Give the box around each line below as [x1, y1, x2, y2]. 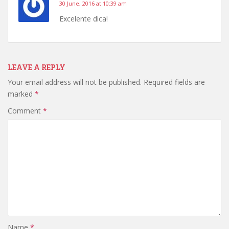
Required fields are [144, 77, 205, 87]
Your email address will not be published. [8, 77, 142, 87]
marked [8, 88, 35, 99]
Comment [8, 105, 43, 116]
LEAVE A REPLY [8, 62, 65, 72]
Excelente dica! [59, 13, 108, 24]
